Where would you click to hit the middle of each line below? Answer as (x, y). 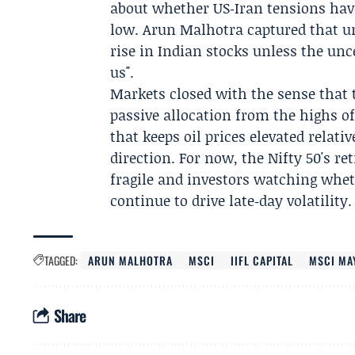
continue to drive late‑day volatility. (231, 200)
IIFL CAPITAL (262, 260)
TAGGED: (61, 260)
